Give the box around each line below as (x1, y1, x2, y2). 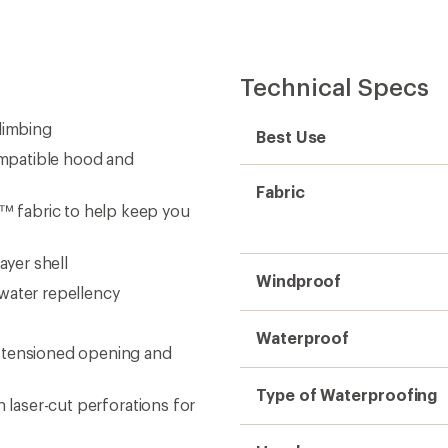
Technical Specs (240, 72, 429, 101)
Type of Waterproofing (256, 385, 438, 404)
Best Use (256, 127, 327, 146)
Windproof (256, 271, 342, 290)
